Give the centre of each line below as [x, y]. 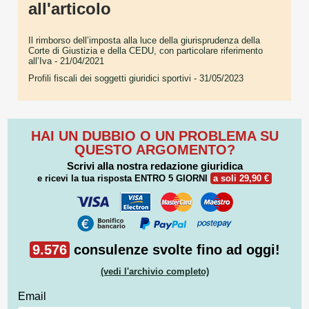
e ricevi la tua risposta [86, 179]
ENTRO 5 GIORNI [171, 179]
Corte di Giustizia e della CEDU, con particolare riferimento [146, 50]
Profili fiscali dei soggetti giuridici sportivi [110, 78]
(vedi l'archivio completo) [154, 271]
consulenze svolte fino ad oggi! [175, 249]
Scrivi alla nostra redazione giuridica [154, 166]
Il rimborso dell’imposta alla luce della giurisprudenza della [144, 40]
